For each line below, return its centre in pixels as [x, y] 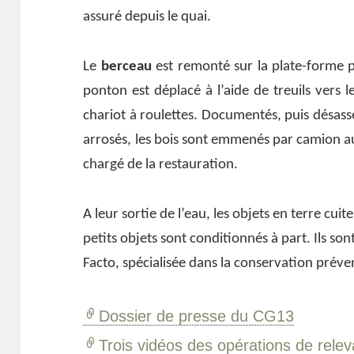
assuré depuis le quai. [147, 17]
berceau [126, 67]
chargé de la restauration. [161, 165]
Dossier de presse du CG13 [197, 316]
